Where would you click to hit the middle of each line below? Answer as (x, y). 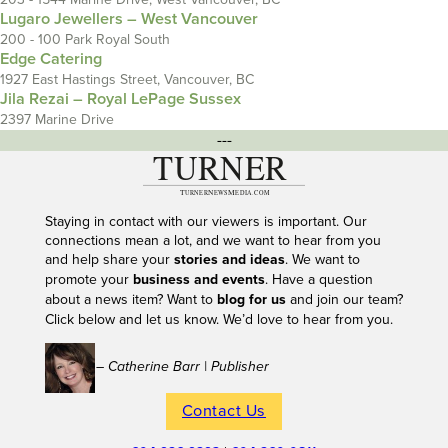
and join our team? (344, 299)
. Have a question (318, 279)
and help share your (109, 259)
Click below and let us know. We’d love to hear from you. (220, 319)
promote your (88, 279)
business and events (198, 279)
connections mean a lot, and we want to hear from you (212, 240)
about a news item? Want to (130, 299)
